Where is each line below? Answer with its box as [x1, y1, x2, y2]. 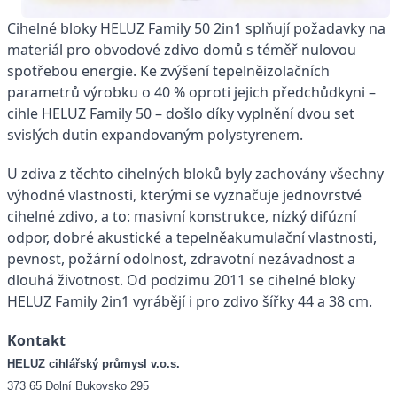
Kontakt [7, 331, 66, 351]
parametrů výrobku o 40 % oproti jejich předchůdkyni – [7, 82, 376, 103]
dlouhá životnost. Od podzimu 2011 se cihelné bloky [7, 270, 355, 291]
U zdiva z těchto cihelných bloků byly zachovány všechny [7, 164, 384, 184]
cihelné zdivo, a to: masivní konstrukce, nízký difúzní [7, 206, 356, 227]
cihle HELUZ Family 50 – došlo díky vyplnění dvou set [7, 104, 354, 124]
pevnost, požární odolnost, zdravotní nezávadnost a [7, 249, 355, 269]
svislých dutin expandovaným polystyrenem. [7, 125, 303, 145]
